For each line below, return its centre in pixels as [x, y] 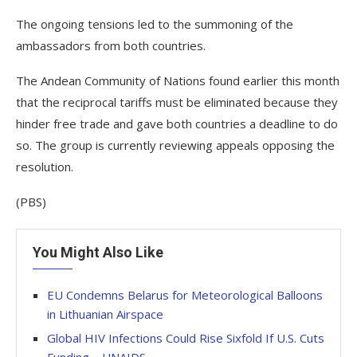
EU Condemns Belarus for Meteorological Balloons [185, 295]
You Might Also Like [98, 252]
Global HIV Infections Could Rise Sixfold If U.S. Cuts [186, 338]
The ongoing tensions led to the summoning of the [155, 24]
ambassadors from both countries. [111, 45]
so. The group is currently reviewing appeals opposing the [175, 145]
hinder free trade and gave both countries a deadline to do [177, 124]
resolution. [45, 167]
